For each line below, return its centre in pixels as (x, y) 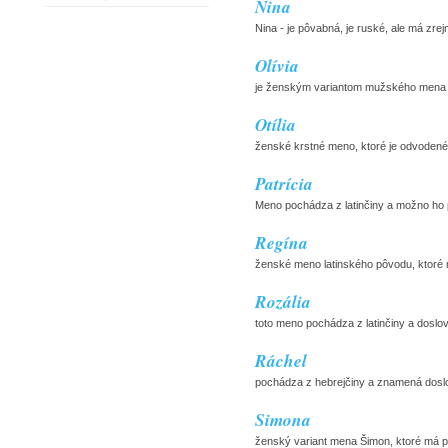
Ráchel (281, 361)
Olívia (277, 66)
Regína (281, 243)
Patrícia (284, 184)
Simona (283, 420)
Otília (275, 125)
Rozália (283, 302)
